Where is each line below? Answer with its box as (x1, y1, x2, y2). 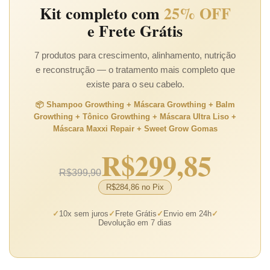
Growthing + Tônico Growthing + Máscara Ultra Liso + (34, 112, 236, 121)
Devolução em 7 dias (98, 218, 172, 227)
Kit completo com (39, 1, 164, 25)
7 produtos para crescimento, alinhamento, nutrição (34, 49, 236, 60)
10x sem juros (58, 209, 108, 218)
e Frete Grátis (87, 19, 183, 42)
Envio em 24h (163, 209, 212, 218)
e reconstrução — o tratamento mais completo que (35, 64, 235, 75)
